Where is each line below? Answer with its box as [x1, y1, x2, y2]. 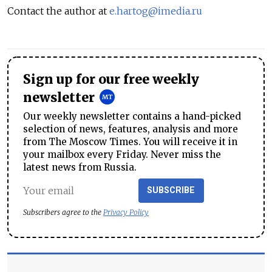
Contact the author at [7, 5, 109, 18]
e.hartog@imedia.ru [109, 5, 202, 18]
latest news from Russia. [23, 161, 137, 174]
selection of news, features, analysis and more [23, 123, 238, 135]
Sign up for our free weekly [23, 72, 199, 88]
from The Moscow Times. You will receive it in [23, 136, 237, 148]
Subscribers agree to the [23, 208, 103, 217]
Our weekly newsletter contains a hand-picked [23, 110, 241, 123]
